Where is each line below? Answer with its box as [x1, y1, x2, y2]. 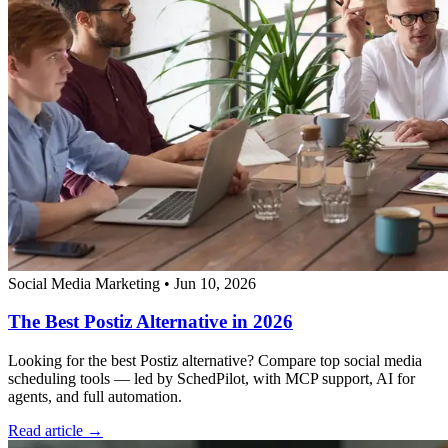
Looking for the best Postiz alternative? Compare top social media [8, 352, 422, 369]
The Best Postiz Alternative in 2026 [8, 311, 293, 333]
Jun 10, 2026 [174, 274, 256, 292]
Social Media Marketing [8, 274, 160, 292]
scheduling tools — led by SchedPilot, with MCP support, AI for [8, 370, 415, 387]
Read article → [8, 422, 103, 439]
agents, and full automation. [8, 388, 182, 405]
